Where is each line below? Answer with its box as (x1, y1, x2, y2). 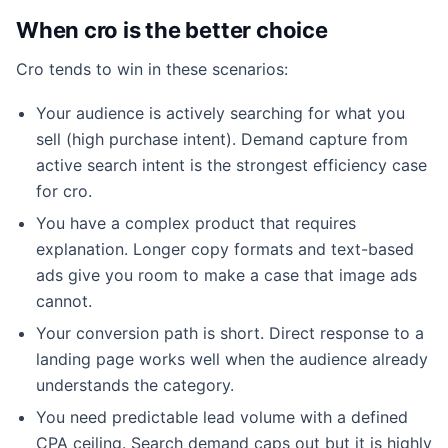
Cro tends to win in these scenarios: (16, 58, 288, 79)
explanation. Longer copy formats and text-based (36, 238, 414, 259)
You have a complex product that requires (36, 212, 356, 233)
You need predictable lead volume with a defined (36, 406, 408, 427)
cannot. (36, 290, 92, 311)
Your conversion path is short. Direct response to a (36, 322, 424, 343)
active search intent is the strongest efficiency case (36, 154, 427, 175)
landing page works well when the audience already (36, 348, 428, 369)
